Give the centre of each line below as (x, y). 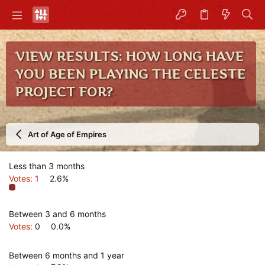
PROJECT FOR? (64, 92)
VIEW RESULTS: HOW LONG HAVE (129, 56)
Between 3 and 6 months (57, 214)
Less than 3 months (47, 166)
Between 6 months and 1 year (67, 255)
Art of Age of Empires (67, 134)
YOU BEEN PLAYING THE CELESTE (130, 74)
